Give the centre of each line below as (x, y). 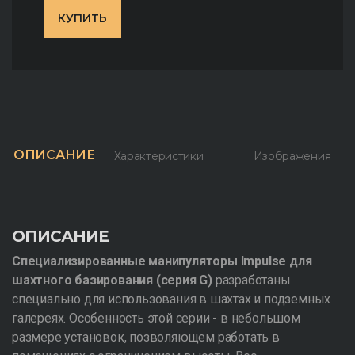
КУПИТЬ (82, 18)
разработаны (252, 280)
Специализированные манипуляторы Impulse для (162, 261)
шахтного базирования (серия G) (113, 280)
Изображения (292, 156)
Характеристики (158, 156)
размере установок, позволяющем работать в (146, 337)
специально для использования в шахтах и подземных (172, 299)
